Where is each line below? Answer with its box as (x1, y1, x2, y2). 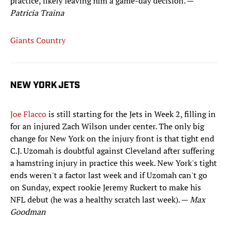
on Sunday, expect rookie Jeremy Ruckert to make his (10, 182, 201, 193)
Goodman (10, 206, 46, 218)
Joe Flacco (10, 108, 46, 120)
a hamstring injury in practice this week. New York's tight (10, 157, 217, 169)
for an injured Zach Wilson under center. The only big (10, 121, 204, 132)
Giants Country (10, 35, 66, 46)
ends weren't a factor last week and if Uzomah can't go (10, 169, 207, 181)
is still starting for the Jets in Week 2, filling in (46, 108, 216, 120)
